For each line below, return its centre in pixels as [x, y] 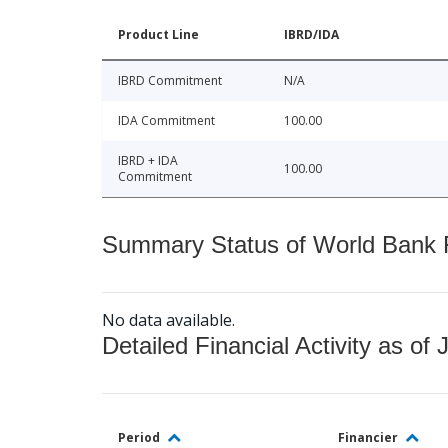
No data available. [168, 319]
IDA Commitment [166, 120]
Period [140, 437]
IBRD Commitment [170, 80]
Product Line [158, 34]
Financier [369, 437]
